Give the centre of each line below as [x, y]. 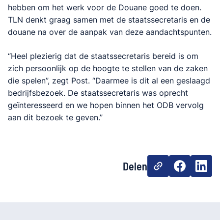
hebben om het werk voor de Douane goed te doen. [105, 7]
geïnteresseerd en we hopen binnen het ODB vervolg [106, 105]
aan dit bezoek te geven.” [55, 117]
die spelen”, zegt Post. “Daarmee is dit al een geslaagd [109, 81]
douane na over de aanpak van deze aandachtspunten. [110, 32]
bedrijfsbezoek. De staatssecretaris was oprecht [98, 93]
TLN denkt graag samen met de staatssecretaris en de [109, 20]
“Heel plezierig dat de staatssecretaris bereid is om [103, 56]
